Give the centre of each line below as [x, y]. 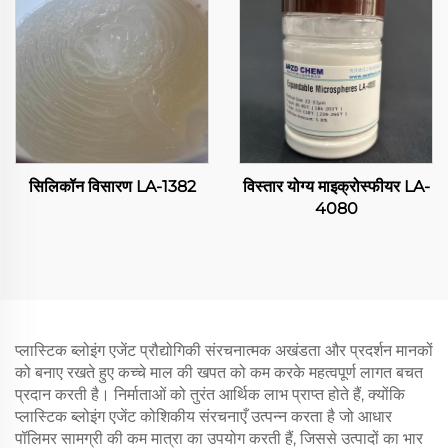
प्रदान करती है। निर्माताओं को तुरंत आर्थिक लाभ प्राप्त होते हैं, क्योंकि [210, 394]
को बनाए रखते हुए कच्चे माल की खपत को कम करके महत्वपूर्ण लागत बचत [219, 372]
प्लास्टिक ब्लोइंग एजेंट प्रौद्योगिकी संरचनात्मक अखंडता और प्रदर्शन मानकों [224, 350]
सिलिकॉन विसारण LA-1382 [112, 186]
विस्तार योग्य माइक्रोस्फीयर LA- [336, 186]
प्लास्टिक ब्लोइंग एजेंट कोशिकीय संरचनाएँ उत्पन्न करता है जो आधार [203, 416]
